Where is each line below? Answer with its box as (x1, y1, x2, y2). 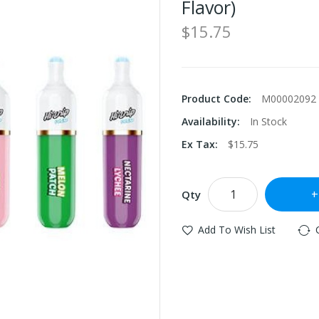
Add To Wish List (198, 223, 276, 236)
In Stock (250, 115, 287, 128)
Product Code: (182, 92, 254, 105)
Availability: (182, 115, 243, 128)
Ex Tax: (182, 137, 221, 151)
